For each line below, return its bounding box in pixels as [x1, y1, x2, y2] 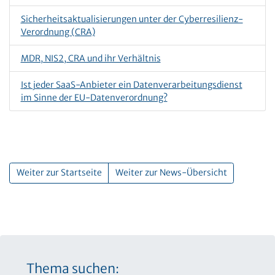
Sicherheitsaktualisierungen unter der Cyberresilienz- [20, 13, 243, 25]
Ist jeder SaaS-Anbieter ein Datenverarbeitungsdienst [20, 79, 242, 90]
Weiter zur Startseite [16, 167, 102, 179]
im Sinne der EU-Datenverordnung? [20, 91, 168, 103]
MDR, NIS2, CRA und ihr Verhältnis [20, 52, 161, 64]
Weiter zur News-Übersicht [115, 167, 227, 179]
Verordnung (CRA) [20, 26, 95, 37]
